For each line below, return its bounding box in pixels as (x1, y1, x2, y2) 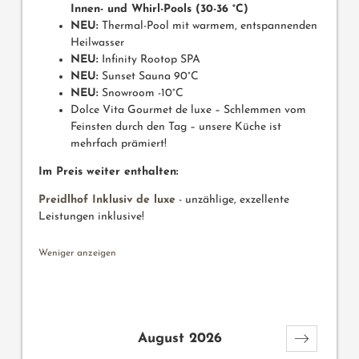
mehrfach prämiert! (71, 138, 167, 151)
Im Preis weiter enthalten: (38, 166, 179, 179)
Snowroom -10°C (99, 87, 184, 100)
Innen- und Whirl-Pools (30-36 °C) (71, 3, 248, 16)
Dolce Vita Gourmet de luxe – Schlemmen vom (71, 104, 306, 117)
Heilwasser (71, 37, 124, 50)
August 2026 (137, 332, 222, 346)
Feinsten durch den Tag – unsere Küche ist (71, 121, 281, 134)
